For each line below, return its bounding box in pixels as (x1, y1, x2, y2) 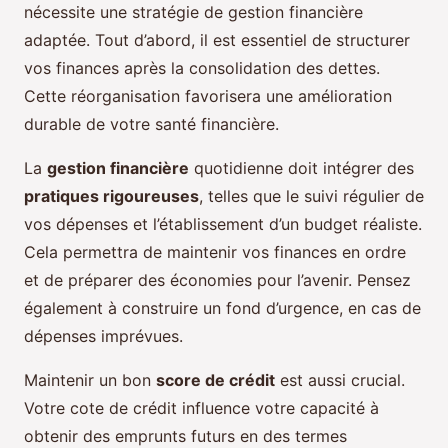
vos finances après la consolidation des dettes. (24, 58, 380, 79)
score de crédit (156, 370, 275, 391)
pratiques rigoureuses (24, 186, 199, 207)
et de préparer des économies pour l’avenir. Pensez (24, 270, 411, 291)
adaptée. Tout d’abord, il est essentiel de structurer (24, 30, 410, 51)
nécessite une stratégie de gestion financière (24, 2, 363, 23)
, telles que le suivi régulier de (199, 186, 424, 207)
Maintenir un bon (24, 370, 156, 391)
